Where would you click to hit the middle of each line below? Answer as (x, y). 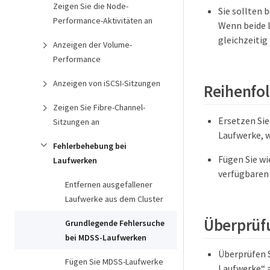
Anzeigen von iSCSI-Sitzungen (107, 83)
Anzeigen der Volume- (93, 45)
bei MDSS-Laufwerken (106, 237)
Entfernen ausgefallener (109, 184)
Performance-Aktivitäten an (103, 20)
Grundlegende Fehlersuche (115, 223)
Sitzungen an (76, 122)
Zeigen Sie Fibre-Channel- (99, 107)
